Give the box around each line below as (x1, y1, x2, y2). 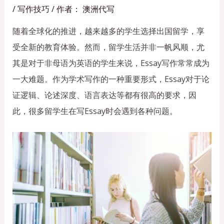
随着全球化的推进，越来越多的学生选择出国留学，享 (12, 25, 204, 37)
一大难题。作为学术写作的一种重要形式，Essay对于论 (12, 73, 209, 85)
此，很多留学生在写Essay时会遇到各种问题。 (12, 105, 177, 117)
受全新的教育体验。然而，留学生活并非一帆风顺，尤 (12, 41, 204, 53)
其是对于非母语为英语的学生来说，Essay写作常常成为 (12, 57, 209, 69)
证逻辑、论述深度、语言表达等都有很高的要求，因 (12, 89, 196, 101)
